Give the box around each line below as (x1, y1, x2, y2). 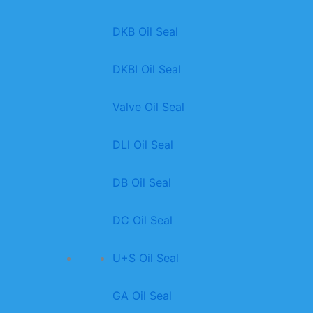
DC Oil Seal (112, 213, 173, 228)
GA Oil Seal (112, 289, 172, 303)
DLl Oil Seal (112, 138, 173, 152)
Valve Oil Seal (112, 100, 184, 115)
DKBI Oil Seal (112, 62, 181, 77)
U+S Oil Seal (112, 251, 179, 265)
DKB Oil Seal (112, 24, 178, 39)
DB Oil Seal (112, 175, 171, 190)
